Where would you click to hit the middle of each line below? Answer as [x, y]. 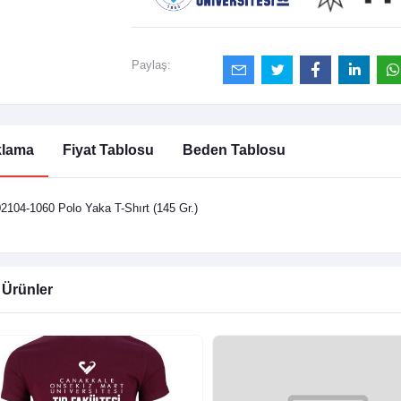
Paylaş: [151, 65]
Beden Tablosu [234, 150]
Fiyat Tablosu [108, 150]
